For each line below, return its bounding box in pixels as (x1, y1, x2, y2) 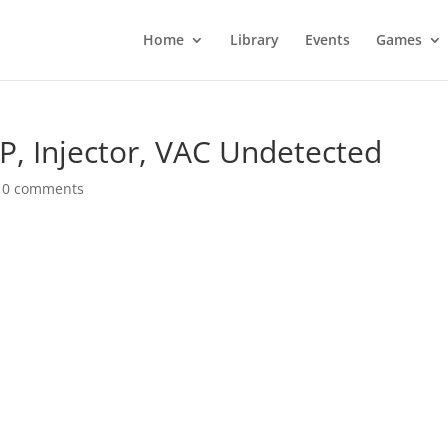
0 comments (2, 179, 85, 198)
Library (229, 30, 279, 49)
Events (304, 30, 350, 49)
